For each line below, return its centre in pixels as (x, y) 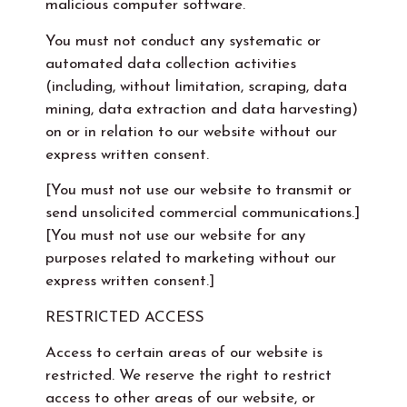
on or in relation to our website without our (191, 132)
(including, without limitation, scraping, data (196, 86)
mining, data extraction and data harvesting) (202, 109)
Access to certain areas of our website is (184, 353)
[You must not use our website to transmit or (199, 191)
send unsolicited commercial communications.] (203, 213)
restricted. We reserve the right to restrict (189, 376)
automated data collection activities (171, 64)
